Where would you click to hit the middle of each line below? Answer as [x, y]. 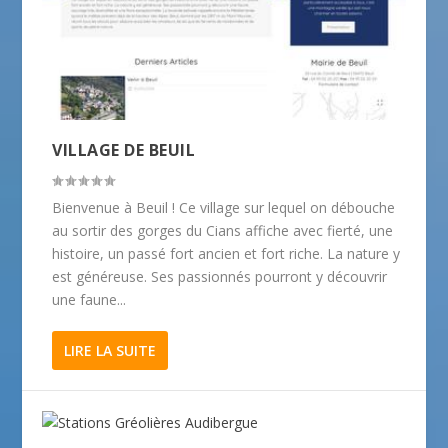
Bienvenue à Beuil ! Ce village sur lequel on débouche [224, 207]
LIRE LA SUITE [110, 350]
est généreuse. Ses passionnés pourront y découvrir [220, 276]
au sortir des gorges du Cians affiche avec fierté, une [223, 230]
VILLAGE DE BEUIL [124, 149]
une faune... [89, 299]
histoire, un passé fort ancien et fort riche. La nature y [226, 253]
